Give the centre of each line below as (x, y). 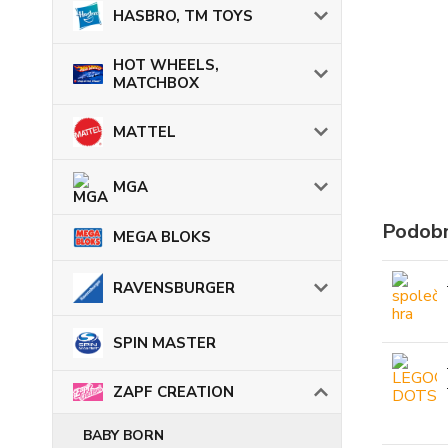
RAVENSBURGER (174, 287)
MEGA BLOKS (162, 237)
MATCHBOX (156, 83)
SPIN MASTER (164, 342)
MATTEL (144, 132)
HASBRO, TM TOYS (183, 16)
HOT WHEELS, (166, 65)
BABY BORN (123, 436)
